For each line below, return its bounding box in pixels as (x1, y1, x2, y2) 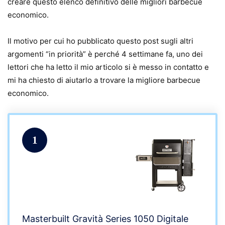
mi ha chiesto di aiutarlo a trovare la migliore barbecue (8, 75, 200, 85)
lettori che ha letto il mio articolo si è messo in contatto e (8, 62, 209, 72)
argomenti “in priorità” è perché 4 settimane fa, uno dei (8, 49, 203, 59)
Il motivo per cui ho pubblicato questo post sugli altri (8, 36, 193, 46)
